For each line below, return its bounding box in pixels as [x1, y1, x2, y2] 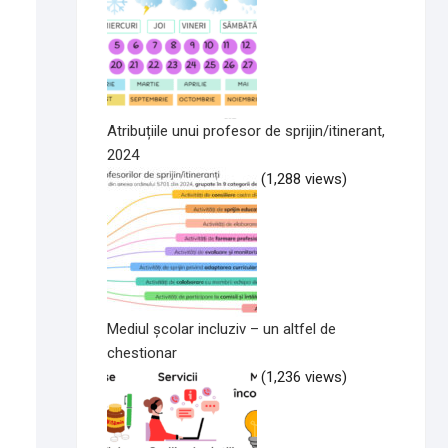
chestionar [107, 344, 177, 363]
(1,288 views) [261, 170, 347, 189]
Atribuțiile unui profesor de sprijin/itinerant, [107, 122, 385, 141]
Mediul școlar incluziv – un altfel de [107, 320, 336, 339]
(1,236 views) [261, 368, 347, 387]
